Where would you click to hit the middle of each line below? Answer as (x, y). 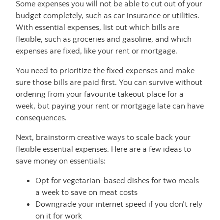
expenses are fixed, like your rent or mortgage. (96, 51)
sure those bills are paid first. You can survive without (109, 82)
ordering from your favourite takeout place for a (100, 94)
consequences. (41, 118)
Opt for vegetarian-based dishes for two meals (117, 180)
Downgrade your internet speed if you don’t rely (119, 204)
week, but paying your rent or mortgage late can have (110, 106)
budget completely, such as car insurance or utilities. (108, 15)
